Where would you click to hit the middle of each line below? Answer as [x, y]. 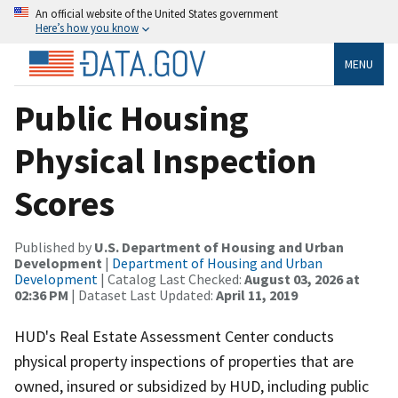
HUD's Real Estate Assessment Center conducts [174, 336]
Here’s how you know [87, 28]
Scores [64, 203]
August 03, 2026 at [302, 279]
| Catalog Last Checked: [171, 279]
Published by [54, 247]
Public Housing [131, 118]
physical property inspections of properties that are [184, 361]
